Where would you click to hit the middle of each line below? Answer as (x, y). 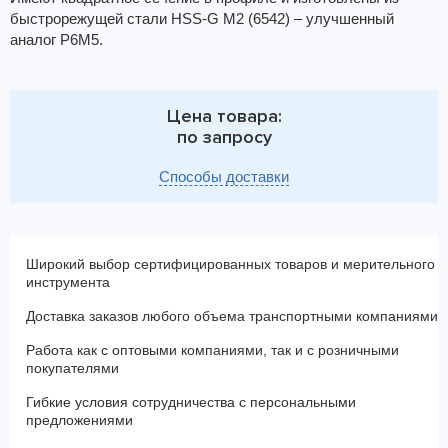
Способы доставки (224, 176)
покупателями (72, 368)
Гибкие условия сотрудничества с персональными (191, 402)
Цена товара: (224, 116)
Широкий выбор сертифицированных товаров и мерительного (230, 264)
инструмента (68, 282)
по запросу (224, 137)
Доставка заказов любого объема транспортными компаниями (232, 316)
